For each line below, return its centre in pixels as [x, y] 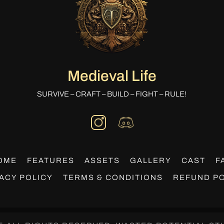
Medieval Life [112, 76]
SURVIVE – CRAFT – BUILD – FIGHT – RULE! [112, 94]
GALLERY [151, 161]
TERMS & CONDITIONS [113, 178]
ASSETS [102, 161]
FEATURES [51, 161]
